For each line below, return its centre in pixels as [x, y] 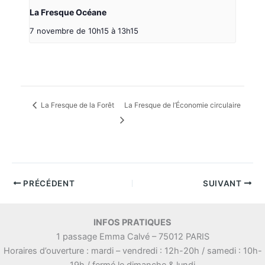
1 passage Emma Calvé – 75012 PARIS [132, 236]
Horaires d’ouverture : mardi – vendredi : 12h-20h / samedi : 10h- [132, 251]
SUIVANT [223, 183]
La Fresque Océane [68, 12]
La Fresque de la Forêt [76, 105]
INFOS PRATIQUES [132, 222]
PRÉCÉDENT [48, 183]
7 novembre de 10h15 [70, 30]
